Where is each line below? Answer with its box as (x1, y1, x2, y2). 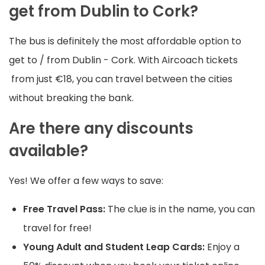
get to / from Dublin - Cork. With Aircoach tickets (9, 53, 238, 67)
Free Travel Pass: (23, 202, 108, 216)
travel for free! (23, 221, 92, 235)
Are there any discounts (9, 118, 193, 140)
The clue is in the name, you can (108, 202, 255, 216)
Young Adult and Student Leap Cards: (23, 240, 207, 254)
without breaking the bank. (9, 91, 136, 105)
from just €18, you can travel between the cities (9, 72, 232, 86)
